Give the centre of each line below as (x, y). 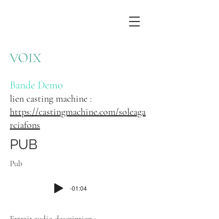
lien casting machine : (51, 99)
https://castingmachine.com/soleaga (78, 112)
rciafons (25, 125)
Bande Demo (38, 85)
